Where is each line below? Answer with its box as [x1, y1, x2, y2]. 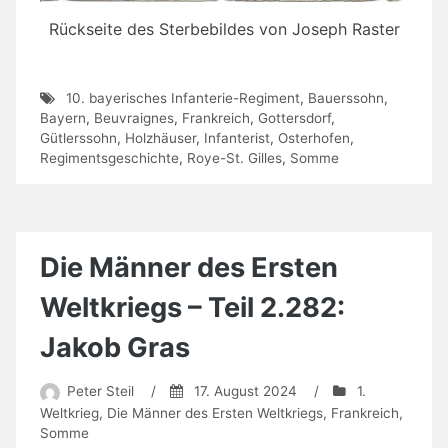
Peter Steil [66, 383, 134, 400]
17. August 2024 [193, 383, 297, 400]
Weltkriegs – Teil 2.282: [40, 290, 345, 324]
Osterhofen [278, 129, 350, 146]
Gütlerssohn [40, 129, 117, 146]
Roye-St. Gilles [187, 149, 282, 166]
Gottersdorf [258, 109, 331, 126]
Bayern [40, 109, 86, 126]
